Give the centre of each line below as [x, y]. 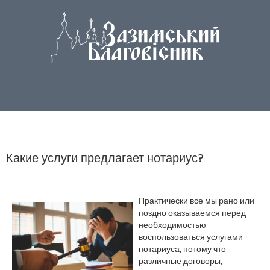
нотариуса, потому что [182, 250]
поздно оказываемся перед [192, 214]
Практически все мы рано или [196, 202]
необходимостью [172, 226]
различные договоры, [181, 262]
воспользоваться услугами [191, 238]
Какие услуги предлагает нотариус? [105, 159]
